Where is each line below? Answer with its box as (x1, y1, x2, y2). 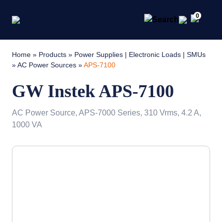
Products (39, 51, 66, 58)
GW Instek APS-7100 (12, 81, 174, 101)
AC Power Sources (17, 61, 76, 69)
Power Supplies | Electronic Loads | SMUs (74, 51, 206, 58)
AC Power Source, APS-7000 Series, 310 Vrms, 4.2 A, (12, 109, 201, 117)
